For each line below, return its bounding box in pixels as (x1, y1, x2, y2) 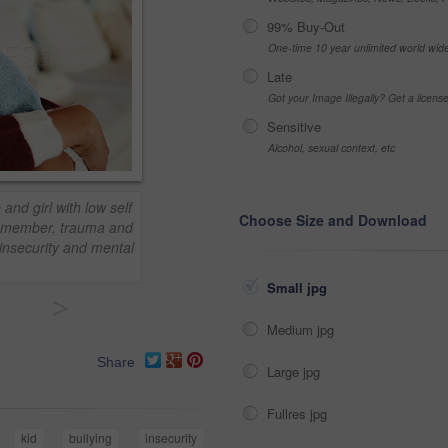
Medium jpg (267, 320, 338, 339)
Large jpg (267, 362, 324, 381)
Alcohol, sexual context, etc (268, 140, 395, 155)
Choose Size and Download (239, 210, 427, 230)
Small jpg (267, 278, 331, 297)
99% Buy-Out (267, 17, 345, 36)
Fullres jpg (267, 404, 331, 423)
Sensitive (267, 117, 321, 136)
